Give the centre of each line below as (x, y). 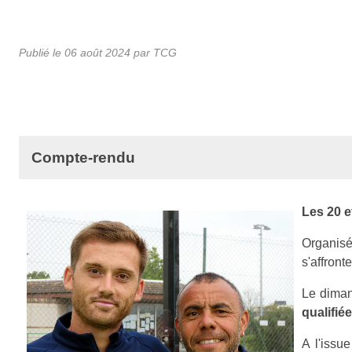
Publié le (42, 52)
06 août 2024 (97, 52)
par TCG (154, 52)
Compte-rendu (83, 157)
